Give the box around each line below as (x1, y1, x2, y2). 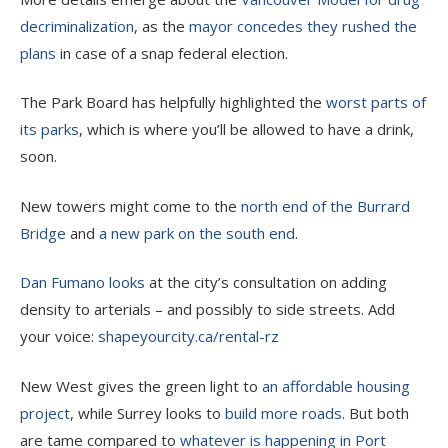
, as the (134, 15, 189, 36)
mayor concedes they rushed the (189, 15, 417, 36)
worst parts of (326, 92, 426, 112)
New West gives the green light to (20, 375, 262, 396)
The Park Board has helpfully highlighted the (20, 92, 326, 112)
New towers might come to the (20, 195, 241, 216)
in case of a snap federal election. (56, 42, 288, 63)
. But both (342, 402, 409, 423)
